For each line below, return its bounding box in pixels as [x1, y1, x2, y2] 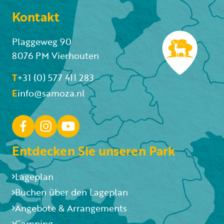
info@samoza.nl [17, 86, 85, 99]
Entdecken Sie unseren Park [12, 141, 175, 160]
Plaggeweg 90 [12, 34, 71, 48]
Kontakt [12, 7, 59, 26]
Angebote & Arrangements [15, 201, 127, 214]
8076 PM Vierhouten [12, 48, 99, 62]
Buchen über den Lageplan [15, 185, 128, 198]
